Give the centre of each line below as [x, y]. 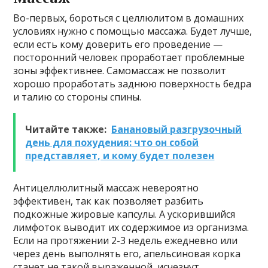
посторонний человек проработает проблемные [129, 58]
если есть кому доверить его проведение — [118, 45]
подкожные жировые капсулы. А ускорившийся [124, 214]
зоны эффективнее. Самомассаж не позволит [120, 71]
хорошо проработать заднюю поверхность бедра [133, 84]
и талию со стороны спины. [77, 97]
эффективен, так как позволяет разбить [109, 201]
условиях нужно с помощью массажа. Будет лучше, [133, 31]
